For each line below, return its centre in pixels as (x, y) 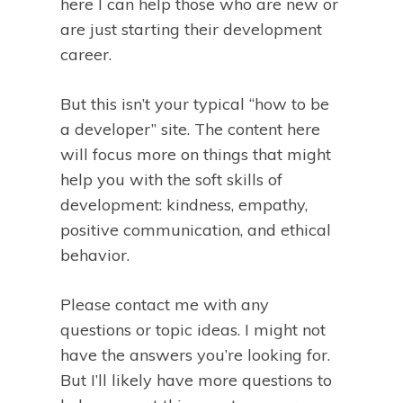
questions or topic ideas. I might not (193, 330)
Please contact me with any (165, 305)
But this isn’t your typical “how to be (195, 104)
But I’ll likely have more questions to (196, 381)
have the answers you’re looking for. (195, 355)
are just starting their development (191, 30)
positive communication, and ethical (196, 230)
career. (86, 55)
